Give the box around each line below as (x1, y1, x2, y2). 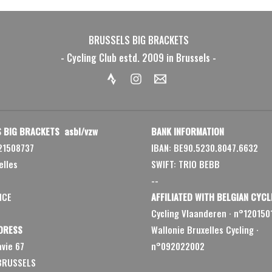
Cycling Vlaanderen (151, 206, 226, 220)
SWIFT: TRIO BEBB (151, 157, 220, 171)
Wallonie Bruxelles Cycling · (151, 222, 259, 236)
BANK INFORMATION (151, 124, 224, 138)
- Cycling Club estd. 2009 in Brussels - (61, 50, 216, 65)
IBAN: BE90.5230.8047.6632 (151, 140, 258, 154)
